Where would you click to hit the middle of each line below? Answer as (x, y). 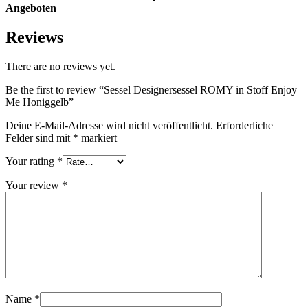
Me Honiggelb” (40, 102)
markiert (98, 137)
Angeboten (32, 8)
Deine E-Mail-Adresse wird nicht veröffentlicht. (109, 125)
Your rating (31, 161)
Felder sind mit (39, 137)
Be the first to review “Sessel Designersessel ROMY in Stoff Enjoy (151, 89)
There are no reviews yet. (60, 66)
